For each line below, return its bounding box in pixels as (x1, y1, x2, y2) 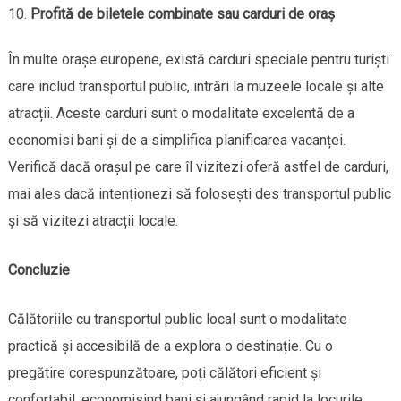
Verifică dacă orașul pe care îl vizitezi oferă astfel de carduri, (7, 158, 388, 175)
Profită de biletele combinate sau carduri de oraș (30, 4, 335, 22)
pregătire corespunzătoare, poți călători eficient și (7, 363, 321, 381)
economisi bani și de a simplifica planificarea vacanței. (7, 131, 346, 149)
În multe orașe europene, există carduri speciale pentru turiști (7, 50, 389, 68)
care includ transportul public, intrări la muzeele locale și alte (7, 77, 384, 95)
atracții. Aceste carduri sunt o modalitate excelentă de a (7, 104, 354, 122)
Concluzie (7, 260, 70, 278)
